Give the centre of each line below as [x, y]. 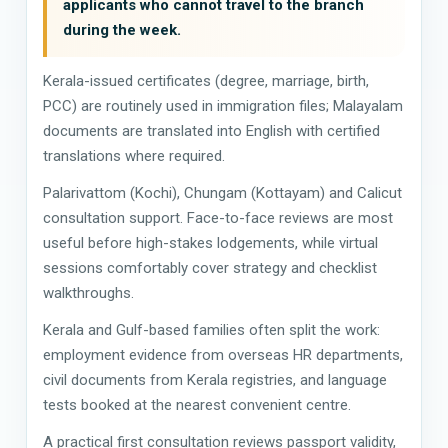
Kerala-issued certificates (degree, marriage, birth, [206, 80]
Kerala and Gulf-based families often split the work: [211, 329]
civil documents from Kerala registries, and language [215, 379]
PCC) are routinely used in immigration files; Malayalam [223, 105]
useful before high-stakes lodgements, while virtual [210, 242]
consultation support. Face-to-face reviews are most [218, 217]
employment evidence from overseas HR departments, [223, 354]
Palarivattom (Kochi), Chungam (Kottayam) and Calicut [222, 192]
